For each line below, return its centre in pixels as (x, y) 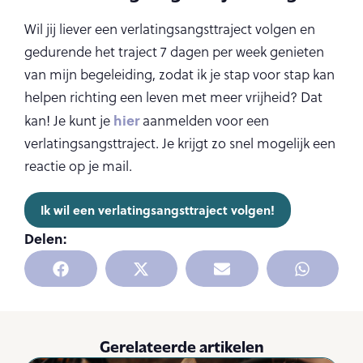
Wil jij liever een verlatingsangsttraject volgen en (170, 29)
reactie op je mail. (78, 166)
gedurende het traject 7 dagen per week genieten (174, 52)
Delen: (45, 238)
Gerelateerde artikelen (181, 346)
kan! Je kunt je (69, 121)
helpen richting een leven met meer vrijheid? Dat (173, 97)
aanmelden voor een (204, 121)
